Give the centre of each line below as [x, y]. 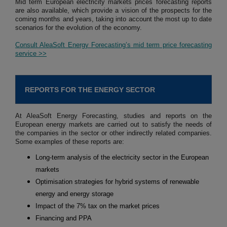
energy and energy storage [74, 194]
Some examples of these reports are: [70, 142]
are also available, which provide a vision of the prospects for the [113, 11]
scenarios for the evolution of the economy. [79, 28]
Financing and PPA [64, 218]
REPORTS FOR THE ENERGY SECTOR [90, 90]
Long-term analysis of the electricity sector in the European [122, 158]
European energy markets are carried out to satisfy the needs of [113, 125]
